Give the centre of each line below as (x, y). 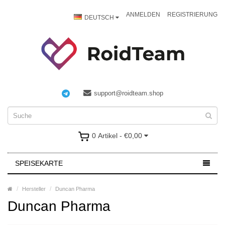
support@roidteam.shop (129, 93)
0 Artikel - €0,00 (117, 136)
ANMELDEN (143, 15)
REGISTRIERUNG (192, 15)
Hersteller (34, 189)
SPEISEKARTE (39, 163)
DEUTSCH (100, 18)
